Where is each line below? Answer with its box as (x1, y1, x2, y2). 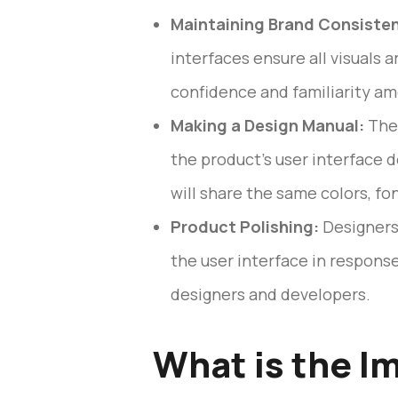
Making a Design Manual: (171, 115, 364, 136)
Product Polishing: (171, 216, 319, 237)
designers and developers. (171, 283, 370, 305)
